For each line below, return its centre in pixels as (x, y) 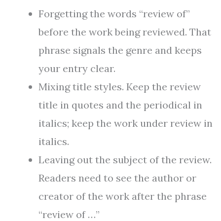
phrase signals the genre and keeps (120, 50)
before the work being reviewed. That (125, 32)
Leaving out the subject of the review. (125, 160)
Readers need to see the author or (117, 178)
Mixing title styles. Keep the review (120, 87)
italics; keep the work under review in (126, 123)
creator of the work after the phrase (123, 196)
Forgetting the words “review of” (114, 14)
